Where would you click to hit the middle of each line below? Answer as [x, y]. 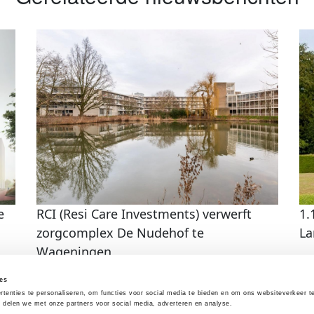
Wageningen [74, 251]
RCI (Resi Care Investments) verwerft [144, 213]
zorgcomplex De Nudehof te [120, 232]
